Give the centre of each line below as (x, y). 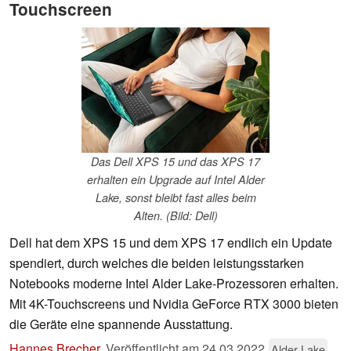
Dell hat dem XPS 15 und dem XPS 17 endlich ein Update (171, 243)
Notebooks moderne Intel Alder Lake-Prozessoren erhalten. (174, 284)
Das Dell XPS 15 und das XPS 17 (175, 162)
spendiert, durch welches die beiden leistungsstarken (157, 263)
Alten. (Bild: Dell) (175, 216)
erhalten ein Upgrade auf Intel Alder (175, 180)
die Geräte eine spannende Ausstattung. (121, 324)
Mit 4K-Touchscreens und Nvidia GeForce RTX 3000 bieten (174, 304)
